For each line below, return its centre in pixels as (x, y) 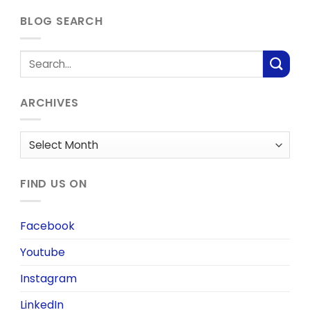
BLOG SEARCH (62, 21)
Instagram (48, 278)
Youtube (43, 252)
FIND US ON (54, 184)
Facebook (47, 226)
